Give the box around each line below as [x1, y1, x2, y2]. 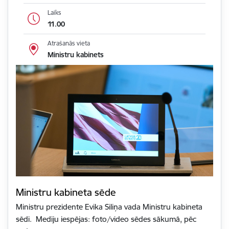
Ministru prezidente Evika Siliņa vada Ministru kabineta [16, 202, 202, 212]
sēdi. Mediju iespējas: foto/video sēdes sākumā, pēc [16, 214, 196, 224]
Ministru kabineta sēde [16, 186, 116, 199]
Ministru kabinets [47, 50, 104, 60]
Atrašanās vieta [47, 39, 90, 48]
